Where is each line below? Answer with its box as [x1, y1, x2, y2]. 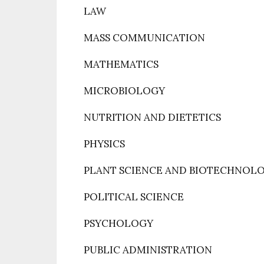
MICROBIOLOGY [84, 84, 165, 97]
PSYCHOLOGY [84, 217, 153, 230]
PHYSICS [84, 137, 125, 150]
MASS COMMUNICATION [84, 31, 205, 44]
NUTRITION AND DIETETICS [84, 111, 221, 124]
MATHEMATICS [84, 58, 159, 71]
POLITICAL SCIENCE [84, 190, 184, 203]
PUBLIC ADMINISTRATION [84, 243, 212, 256]
